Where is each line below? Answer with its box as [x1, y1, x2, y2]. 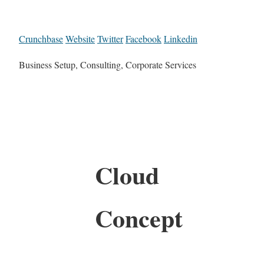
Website [65, 32, 95, 45]
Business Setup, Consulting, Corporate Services [19, 58, 196, 71]
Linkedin [164, 32, 197, 45]
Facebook [126, 32, 161, 45]
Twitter [97, 32, 123, 45]
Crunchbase [19, 32, 63, 45]
